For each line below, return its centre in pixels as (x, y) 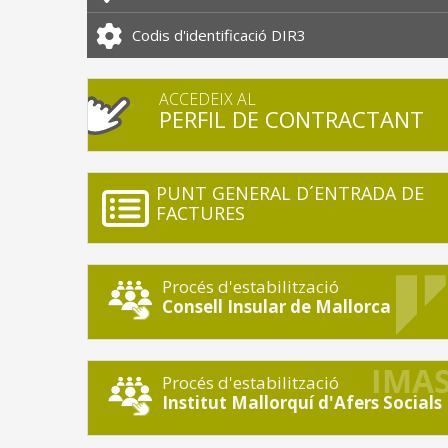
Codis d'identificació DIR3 (219, 35)
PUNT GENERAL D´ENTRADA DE (289, 193)
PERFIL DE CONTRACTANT (291, 119)
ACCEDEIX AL (207, 99)
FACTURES (200, 213)
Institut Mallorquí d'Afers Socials (301, 403)
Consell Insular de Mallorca (276, 307)
